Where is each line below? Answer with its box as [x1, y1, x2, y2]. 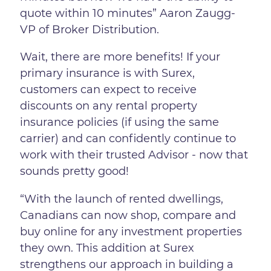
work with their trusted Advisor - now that [20, 148, 249, 162]
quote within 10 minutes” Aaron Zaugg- [20, 7, 236, 21]
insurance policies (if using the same [20, 116, 220, 129]
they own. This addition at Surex [20, 241, 195, 255]
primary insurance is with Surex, [20, 67, 195, 80]
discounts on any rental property [20, 99, 198, 113]
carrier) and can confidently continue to [20, 132, 237, 146]
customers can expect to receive [20, 83, 197, 97]
